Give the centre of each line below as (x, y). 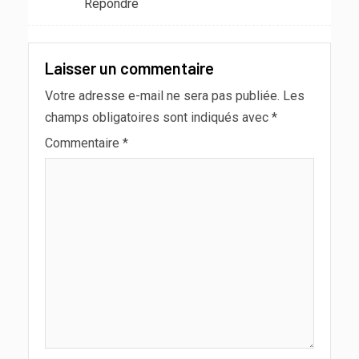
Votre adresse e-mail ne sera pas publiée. (162, 95)
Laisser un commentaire (129, 68)
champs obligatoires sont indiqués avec (158, 117)
